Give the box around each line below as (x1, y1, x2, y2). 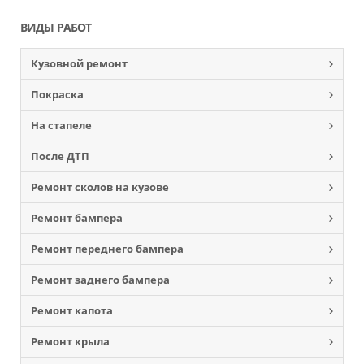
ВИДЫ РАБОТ (20, 19, 91, 35)
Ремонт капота (31, 303, 113, 318)
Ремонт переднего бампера (31, 241, 184, 256)
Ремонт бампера (31, 210, 123, 225)
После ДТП (31, 149, 89, 163)
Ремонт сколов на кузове (31, 180, 169, 194)
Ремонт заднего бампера (31, 272, 170, 287)
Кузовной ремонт (31, 56, 128, 71)
